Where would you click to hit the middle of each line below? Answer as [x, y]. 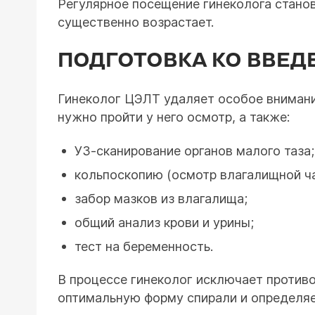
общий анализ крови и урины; [164, 223]
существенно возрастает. [136, 22]
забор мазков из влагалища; [161, 199]
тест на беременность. [144, 246]
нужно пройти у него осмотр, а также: [174, 117]
